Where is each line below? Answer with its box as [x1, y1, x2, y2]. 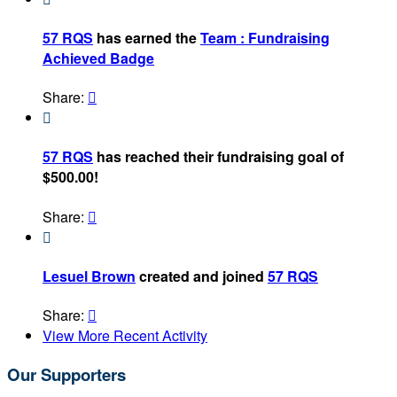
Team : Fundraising [200, 27, 330, 48]
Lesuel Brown [43, 265, 136, 286]
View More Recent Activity [43, 325, 207, 346]
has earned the [93, 27, 200, 48]
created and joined [136, 265, 268, 286]
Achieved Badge [43, 47, 154, 68]
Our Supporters [7, 362, 126, 386]
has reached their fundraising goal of [93, 146, 344, 167]
